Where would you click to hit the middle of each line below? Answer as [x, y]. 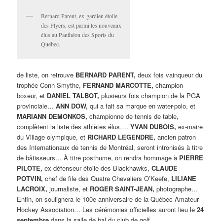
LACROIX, [32, 188]
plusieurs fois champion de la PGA [150, 95]
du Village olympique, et [52, 137]
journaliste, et [69, 188]
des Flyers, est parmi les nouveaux [81, 25]
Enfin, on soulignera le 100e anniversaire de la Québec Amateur [108, 199]
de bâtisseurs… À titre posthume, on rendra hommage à [98, 157]
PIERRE [191, 157]
